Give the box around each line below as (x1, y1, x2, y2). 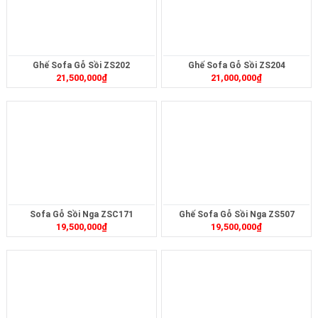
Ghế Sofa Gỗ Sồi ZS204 (187, 60, 285, 70)
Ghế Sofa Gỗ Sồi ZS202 (33, 60, 131, 70)
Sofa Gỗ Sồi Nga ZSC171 (29, 209, 133, 219)
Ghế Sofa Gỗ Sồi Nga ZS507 (178, 209, 295, 219)
